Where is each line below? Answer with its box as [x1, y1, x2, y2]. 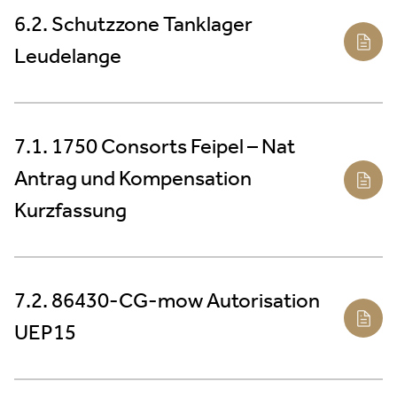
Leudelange [14, 37, 121, 77]
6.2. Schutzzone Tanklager [14, 5, 253, 45]
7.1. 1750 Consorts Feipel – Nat [14, 128, 295, 167]
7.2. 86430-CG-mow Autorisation [14, 282, 320, 322]
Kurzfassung [14, 191, 127, 231]
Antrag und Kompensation [14, 160, 252, 199]
